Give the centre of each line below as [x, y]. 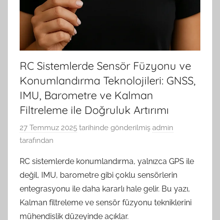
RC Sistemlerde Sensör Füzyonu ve [105, 66]
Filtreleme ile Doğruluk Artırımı [94, 110]
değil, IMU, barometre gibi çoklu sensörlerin [98, 175]
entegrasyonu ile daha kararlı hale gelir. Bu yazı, [105, 189]
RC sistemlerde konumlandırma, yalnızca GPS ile [107, 161]
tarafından [37, 140]
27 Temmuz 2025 [48, 127]
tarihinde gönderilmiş [114, 127]
